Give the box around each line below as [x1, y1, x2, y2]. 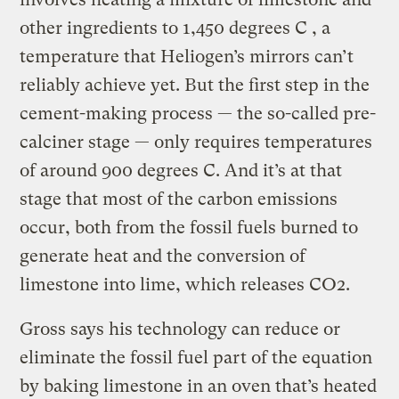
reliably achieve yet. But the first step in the [20, 75, 370, 96]
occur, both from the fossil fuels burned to [20, 217, 359, 239]
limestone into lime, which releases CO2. [20, 274, 351, 296]
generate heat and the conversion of [20, 246, 306, 267]
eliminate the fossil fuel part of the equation [20, 347, 373, 369]
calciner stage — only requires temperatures [20, 132, 373, 153]
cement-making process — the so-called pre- [20, 103, 377, 125]
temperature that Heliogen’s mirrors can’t [20, 46, 354, 68]
